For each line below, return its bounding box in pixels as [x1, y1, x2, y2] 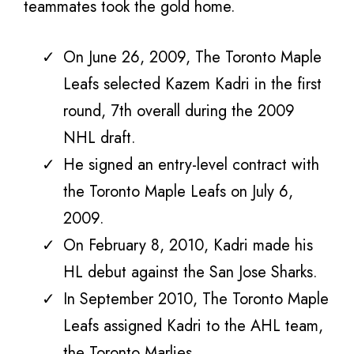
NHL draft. [63, 126, 136, 149]
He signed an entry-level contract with [63, 153, 319, 176]
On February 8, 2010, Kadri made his [63, 233, 313, 257]
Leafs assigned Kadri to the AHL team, [63, 314, 323, 337]
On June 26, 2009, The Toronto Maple [63, 45, 322, 69]
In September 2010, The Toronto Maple [63, 287, 329, 311]
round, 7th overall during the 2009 [63, 99, 295, 122]
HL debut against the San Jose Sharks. [63, 260, 318, 284]
